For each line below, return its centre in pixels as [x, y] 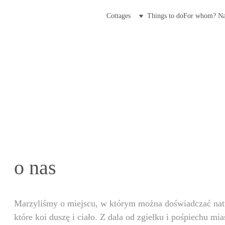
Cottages [119, 16]
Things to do [165, 16]
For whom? [201, 16]
